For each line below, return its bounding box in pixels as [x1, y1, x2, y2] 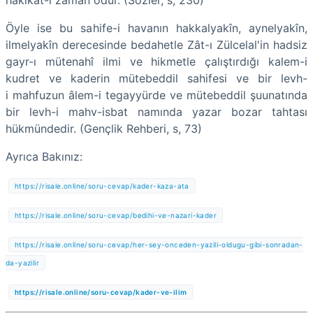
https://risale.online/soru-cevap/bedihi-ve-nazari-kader [15, 210, 217, 219]
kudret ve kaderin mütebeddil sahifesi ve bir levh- [6, 71, 307, 85]
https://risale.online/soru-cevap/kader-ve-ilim [15, 287, 187, 296]
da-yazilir [6, 258, 40, 267]
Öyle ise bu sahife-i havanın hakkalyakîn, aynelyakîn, [6, 20, 307, 35]
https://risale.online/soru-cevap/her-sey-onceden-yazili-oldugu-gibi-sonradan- [15, 240, 303, 249]
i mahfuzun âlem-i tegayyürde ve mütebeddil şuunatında [6, 87, 307, 102]
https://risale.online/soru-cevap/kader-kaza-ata [15, 181, 189, 190]
